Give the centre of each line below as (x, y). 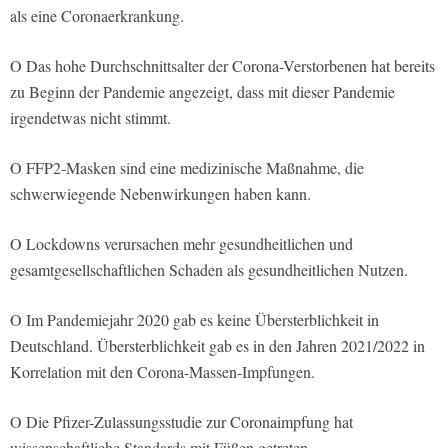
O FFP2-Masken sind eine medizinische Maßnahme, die (187, 168)
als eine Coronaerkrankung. (97, 16)
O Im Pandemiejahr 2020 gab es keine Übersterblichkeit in (194, 320)
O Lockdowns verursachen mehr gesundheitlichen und (181, 244)
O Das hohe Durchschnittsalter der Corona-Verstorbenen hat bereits (222, 66)
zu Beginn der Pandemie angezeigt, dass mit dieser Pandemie (202, 92)
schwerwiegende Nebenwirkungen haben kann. (160, 194)
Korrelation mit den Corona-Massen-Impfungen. (162, 372)
